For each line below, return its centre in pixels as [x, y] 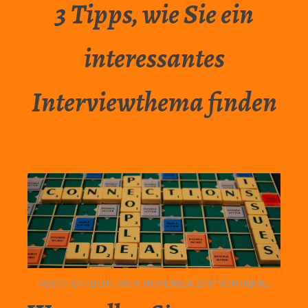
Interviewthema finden [154, 102]
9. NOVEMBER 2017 [175, 284]
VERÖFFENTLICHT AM [86, 284]
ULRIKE [255, 284]
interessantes [154, 58]
